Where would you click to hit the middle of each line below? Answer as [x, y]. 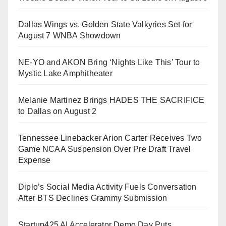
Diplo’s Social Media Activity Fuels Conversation [107, 187]
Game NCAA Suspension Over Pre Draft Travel [105, 149]
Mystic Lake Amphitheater [65, 74]
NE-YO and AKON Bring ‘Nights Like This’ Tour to [109, 63]
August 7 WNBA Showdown [70, 36]
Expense [35, 160]
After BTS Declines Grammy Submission [93, 198]
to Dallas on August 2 [58, 111]
